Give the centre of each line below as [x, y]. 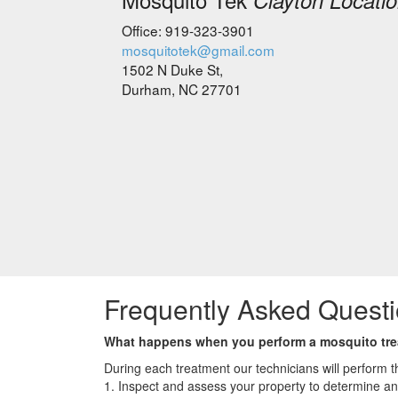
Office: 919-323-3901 [188, 31]
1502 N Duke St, [172, 70]
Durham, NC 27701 [182, 89]
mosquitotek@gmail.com [198, 50]
